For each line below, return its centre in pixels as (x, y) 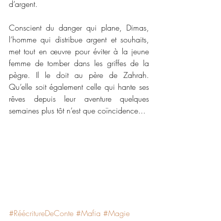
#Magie (116, 213)
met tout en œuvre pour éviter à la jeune (79, 51)
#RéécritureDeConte (41, 213)
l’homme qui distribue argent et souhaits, (79, 39)
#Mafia (88, 213)
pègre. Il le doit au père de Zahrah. (79, 75)
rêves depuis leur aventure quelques (79, 98)
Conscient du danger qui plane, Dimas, (79, 27)
